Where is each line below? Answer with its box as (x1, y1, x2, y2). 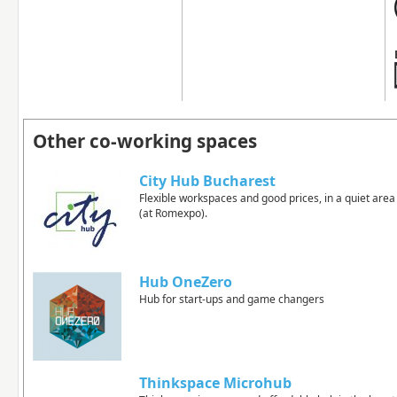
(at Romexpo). (139, 206, 207, 221)
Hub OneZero (139, 272, 232, 292)
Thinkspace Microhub (139, 373, 292, 393)
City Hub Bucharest (139, 171, 276, 191)
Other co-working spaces (33, 128, 257, 153)
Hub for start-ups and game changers (139, 292, 324, 307)
